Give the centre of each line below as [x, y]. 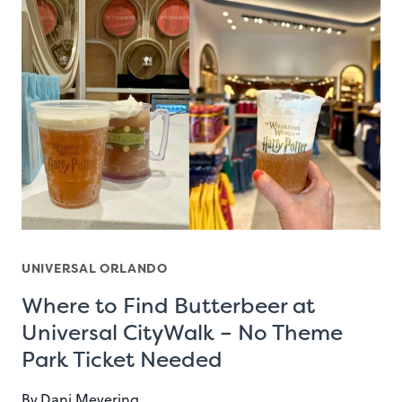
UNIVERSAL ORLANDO [95, 269]
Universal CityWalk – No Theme [182, 333]
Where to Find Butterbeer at [168, 306]
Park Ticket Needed [122, 360]
